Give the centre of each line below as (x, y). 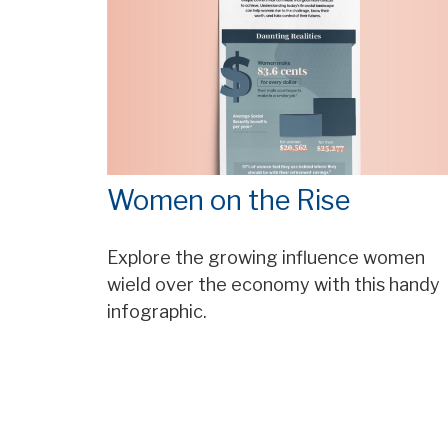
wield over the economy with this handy (273, 285)
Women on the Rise (228, 201)
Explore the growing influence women (266, 258)
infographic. (157, 312)
